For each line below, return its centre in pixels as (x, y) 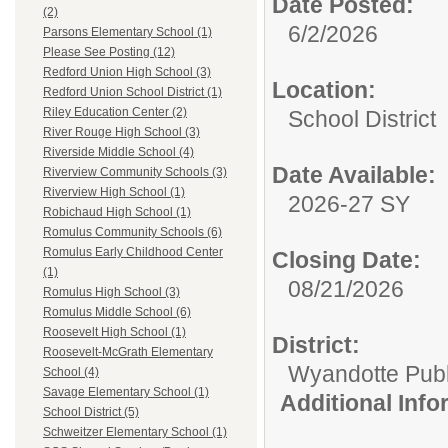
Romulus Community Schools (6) (132, 232)
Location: (324, 90)
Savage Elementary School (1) (126, 392)
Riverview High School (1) (114, 192)
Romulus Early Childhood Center (133, 252)
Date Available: (354, 175)
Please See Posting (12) (109, 52)
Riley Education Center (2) (115, 112)
